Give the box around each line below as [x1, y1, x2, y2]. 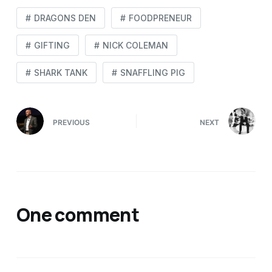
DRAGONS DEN [33, 13, 96, 23]
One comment [16, 202, 140, 227]
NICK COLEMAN [102, 40, 168, 50]
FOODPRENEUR [128, 13, 192, 23]
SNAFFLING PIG [120, 67, 185, 78]
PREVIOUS [52, 117, 90, 127]
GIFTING [33, 40, 70, 50]
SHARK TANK [33, 67, 87, 78]
